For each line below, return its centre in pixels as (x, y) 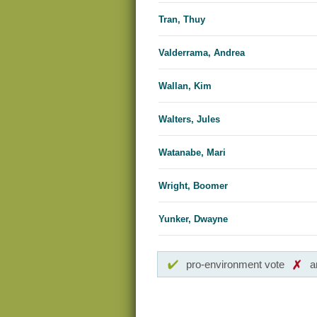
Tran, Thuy (182, 20)
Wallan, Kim (185, 86)
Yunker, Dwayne (193, 219)
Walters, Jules (189, 120)
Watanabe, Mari (192, 153)
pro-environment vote (235, 265)
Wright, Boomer (193, 186)
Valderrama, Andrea (202, 53)
